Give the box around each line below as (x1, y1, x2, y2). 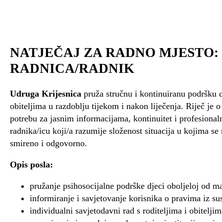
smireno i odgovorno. (10, 138, 87, 148)
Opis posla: (10, 159, 53, 169)
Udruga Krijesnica (10, 88, 81, 99)
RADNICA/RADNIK (10, 61, 134, 76)
